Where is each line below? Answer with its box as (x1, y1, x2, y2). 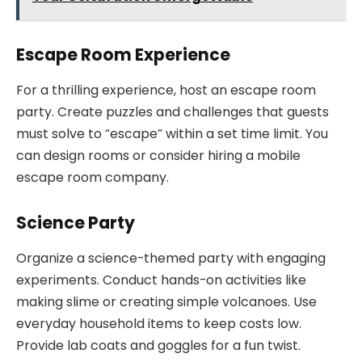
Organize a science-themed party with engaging (16, 249, 326, 268)
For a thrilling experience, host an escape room (16, 81, 316, 100)
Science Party (16, 210, 135, 234)
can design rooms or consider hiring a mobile (16, 146, 301, 166)
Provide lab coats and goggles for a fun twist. (16, 336, 301, 356)
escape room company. (16, 168, 169, 187)
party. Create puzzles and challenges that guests (16, 103, 329, 122)
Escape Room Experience (16, 42, 230, 66)
